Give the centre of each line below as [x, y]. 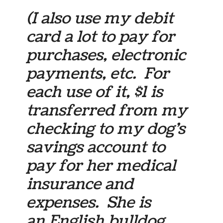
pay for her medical [101, 166]
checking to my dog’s [106, 129]
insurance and [80, 184]
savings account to [96, 147]
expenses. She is [89, 202]
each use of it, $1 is [97, 92]
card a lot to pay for [101, 37]
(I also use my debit [100, 18]
